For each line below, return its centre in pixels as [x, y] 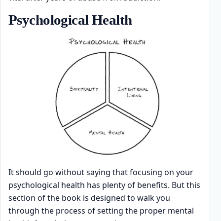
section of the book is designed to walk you [89, 198]
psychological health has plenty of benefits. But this [104, 185]
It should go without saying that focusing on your [101, 172]
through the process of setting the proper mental [101, 211]
